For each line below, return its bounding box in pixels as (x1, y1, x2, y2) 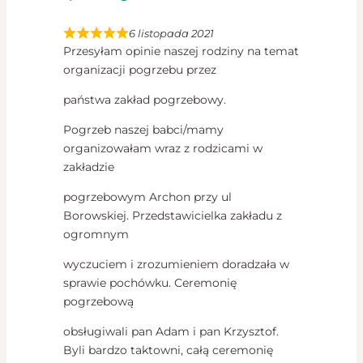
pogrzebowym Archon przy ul (63, 189, 232, 204)
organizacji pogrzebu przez (63, 62, 216, 77)
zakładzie (63, 159, 114, 174)
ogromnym (63, 226, 129, 241)
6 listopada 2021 (129, 26, 215, 40)
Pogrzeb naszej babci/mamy (63, 122, 224, 137)
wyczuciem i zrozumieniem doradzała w (63, 256, 289, 271)
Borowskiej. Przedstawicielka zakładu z (63, 207, 282, 223)
